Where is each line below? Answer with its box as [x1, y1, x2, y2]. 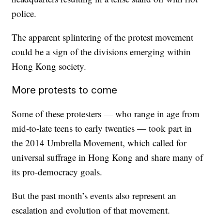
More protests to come [12, 84, 118, 96]
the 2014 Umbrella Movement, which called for [12, 137, 187, 149]
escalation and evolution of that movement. [12, 204, 170, 216]
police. [12, 7, 37, 19]
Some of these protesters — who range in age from [12, 108, 200, 120]
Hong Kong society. [12, 60, 87, 72]
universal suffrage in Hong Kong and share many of [12, 151, 203, 163]
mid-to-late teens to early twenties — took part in [12, 122, 192, 134]
